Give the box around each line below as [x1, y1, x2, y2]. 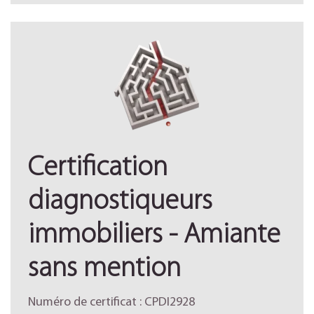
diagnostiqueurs [28, 188, 212, 216]
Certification [28, 154, 168, 182]
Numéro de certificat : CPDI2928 [28, 296, 195, 309]
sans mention [28, 255, 181, 283]
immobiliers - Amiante [28, 221, 280, 250]
